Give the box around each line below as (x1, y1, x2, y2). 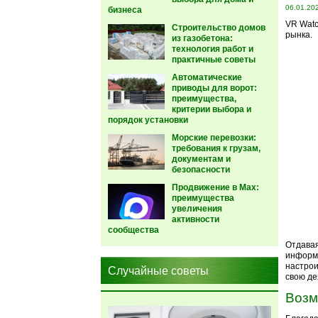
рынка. (285, 30, 312, 40)
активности (172, 214, 219, 224)
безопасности (172, 165, 230, 175)
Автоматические (172, 72, 242, 82)
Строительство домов (172, 23, 265, 33)
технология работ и (172, 44, 253, 54)
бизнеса (108, 5, 142, 15)
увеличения (172, 204, 222, 214)
